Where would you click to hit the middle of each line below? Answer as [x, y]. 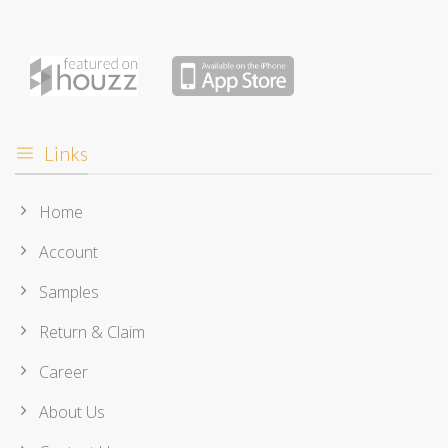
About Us [72, 411]
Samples [69, 291]
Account [68, 251]
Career [63, 371]
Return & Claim [92, 331]
